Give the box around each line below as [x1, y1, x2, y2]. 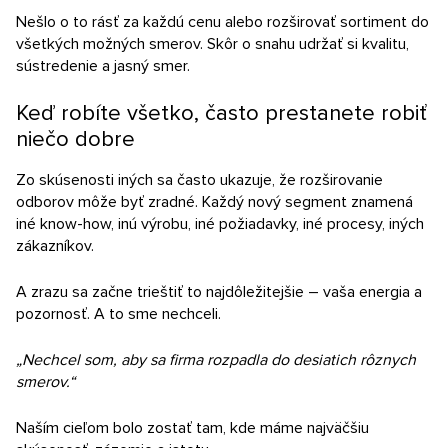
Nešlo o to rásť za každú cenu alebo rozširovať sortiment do [16, 12, 429, 32]
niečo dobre [16, 126, 135, 153]
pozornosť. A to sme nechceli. [16, 304, 221, 324]
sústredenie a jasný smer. [16, 56, 190, 76]
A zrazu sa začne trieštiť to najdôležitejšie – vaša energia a [16, 282, 422, 302]
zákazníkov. [16, 236, 94, 256]
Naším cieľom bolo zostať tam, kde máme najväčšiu [16, 418, 369, 438]
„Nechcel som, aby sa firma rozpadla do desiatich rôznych [16, 350, 416, 370]
